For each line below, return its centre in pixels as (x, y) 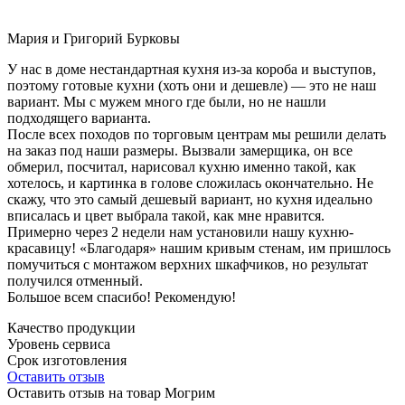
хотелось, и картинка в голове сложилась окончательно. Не (190, 183)
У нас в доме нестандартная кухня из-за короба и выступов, (192, 69)
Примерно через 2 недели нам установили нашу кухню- (180, 231)
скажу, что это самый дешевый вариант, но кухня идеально (190, 199)
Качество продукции (71, 327)
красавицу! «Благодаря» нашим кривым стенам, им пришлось (199, 248)
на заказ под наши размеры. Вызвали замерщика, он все (180, 150)
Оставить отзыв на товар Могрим (111, 392)
